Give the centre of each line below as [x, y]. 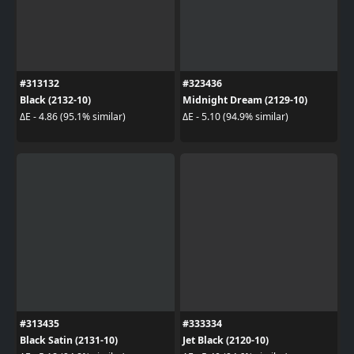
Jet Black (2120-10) [226, 340]
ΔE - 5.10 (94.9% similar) [235, 117]
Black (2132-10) [55, 100]
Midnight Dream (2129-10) [245, 100]
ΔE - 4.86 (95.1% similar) [72, 117]
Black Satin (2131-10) [68, 340]
